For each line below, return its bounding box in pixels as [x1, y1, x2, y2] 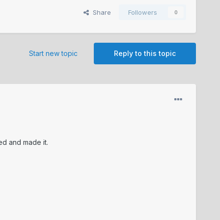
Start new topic [29, 49, 78, 58]
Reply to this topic [114, 49, 176, 58]
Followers [128, 8, 158, 17]
